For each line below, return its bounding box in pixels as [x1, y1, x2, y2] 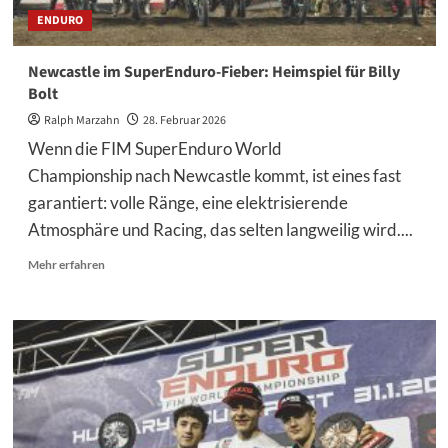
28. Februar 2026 [142, 112, 226, 129]
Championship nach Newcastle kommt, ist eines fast [27, 165, 401, 186]
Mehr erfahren [27, 257, 105, 272]
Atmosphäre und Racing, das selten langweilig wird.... [27, 219, 413, 240]
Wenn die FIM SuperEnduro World [27, 138, 282, 159]
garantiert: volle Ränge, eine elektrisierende [27, 192, 348, 213]
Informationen [103, 273, 182, 288]
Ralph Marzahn [43, 112, 120, 129]
